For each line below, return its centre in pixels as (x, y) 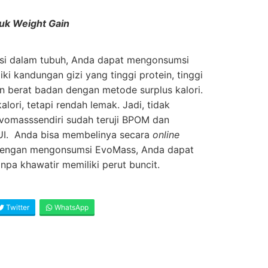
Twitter (17, 207)
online (166, 134)
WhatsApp (71, 207)
